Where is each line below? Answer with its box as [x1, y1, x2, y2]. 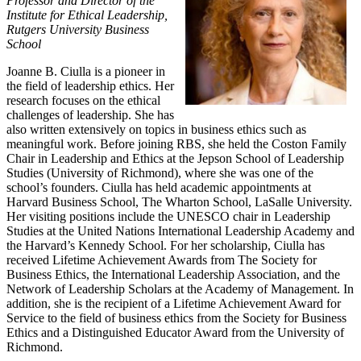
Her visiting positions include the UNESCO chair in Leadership [6, 210, 330, 224]
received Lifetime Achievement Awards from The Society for [6, 253, 317, 268]
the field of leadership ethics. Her [6, 79, 174, 93]
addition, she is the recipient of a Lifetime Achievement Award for [6, 297, 341, 311]
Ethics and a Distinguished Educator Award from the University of [6, 326, 344, 340]
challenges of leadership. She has [6, 108, 174, 122]
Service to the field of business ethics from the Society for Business [6, 311, 346, 326]
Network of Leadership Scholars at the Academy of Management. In [6, 282, 354, 297]
